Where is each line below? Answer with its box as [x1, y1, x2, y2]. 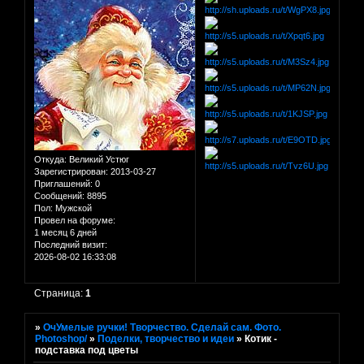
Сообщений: [34, 190, 84, 201]
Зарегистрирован [34, 166, 106, 176]
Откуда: [34, 154, 67, 164]
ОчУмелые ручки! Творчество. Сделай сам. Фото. [43, 321, 282, 333]
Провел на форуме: [34, 214, 115, 225]
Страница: [34, 287, 86, 299]
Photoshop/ [35, 332, 88, 344]
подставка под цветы [35, 344, 139, 356]
